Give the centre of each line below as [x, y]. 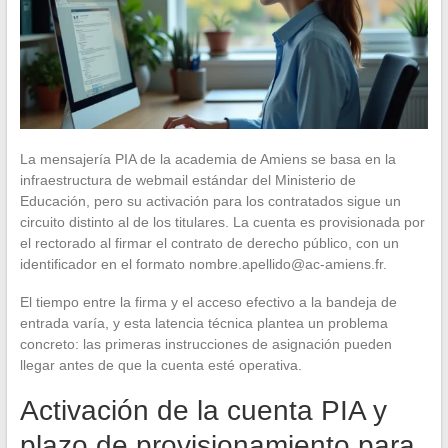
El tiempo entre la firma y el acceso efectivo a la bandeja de [208, 301]
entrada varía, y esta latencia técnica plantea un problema [203, 322]
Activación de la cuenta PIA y [203, 410]
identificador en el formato [104, 263]
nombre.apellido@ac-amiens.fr [285, 263]
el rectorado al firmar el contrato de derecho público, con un [209, 242]
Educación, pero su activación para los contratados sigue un [210, 200]
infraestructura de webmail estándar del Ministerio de [187, 179]
